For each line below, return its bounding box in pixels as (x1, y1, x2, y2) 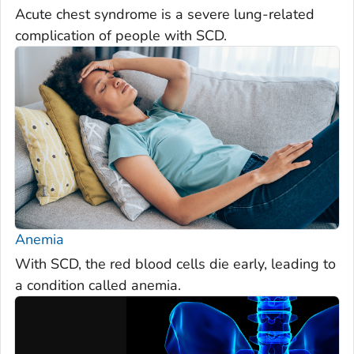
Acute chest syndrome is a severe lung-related (15, 5, 314, 24)
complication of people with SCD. (15, 26, 227, 46)
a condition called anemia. (15, 276, 181, 296)
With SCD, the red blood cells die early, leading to (15, 254, 336, 274)
